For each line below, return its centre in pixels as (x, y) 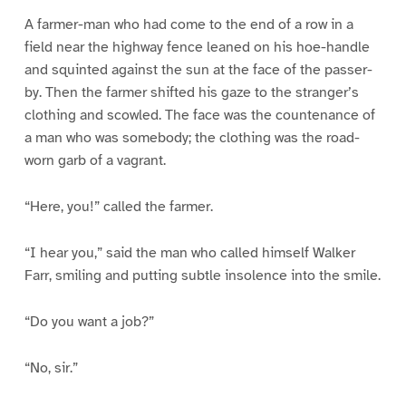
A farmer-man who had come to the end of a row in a (188, 25)
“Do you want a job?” (89, 321)
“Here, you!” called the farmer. (118, 207)
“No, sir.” (51, 367)
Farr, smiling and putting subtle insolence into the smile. (202, 275)
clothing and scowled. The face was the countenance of (199, 116)
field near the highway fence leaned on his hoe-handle (197, 48)
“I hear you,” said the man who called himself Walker (189, 252)
